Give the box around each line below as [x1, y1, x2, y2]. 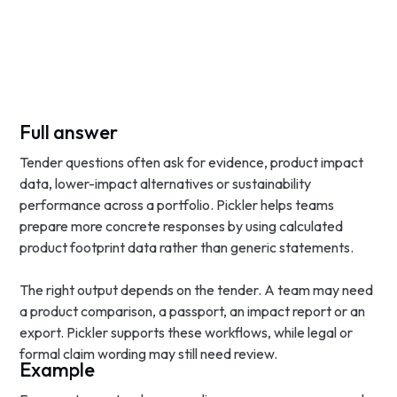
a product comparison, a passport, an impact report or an [19, 302, 366, 320]
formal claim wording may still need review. [19, 345, 278, 362]
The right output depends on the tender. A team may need [19, 281, 374, 299]
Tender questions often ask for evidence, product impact [19, 153, 364, 171]
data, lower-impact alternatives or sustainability [19, 175, 312, 192]
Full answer [19, 120, 119, 144]
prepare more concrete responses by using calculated [19, 217, 344, 235]
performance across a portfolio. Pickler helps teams [19, 196, 335, 214]
